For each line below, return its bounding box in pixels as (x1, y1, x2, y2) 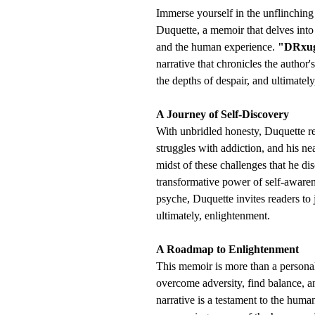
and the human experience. (156, 41, 278, 53)
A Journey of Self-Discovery (156, 108, 289, 120)
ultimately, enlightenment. (156, 210, 270, 221)
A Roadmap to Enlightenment (156, 243, 299, 255)
